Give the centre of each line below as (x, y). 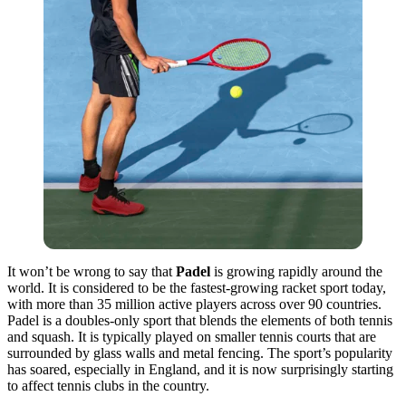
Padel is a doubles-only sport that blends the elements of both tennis (200, 320)
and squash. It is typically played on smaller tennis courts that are (192, 336)
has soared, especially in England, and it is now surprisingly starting (200, 369)
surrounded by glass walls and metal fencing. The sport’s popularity (200, 353)
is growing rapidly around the (296, 271)
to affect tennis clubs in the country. (108, 385)
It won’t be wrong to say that (92, 271)
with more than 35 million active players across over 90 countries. (194, 304)
